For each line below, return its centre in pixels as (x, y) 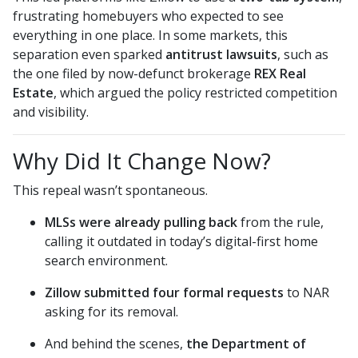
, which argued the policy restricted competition (195, 93)
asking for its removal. (111, 312)
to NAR (306, 293)
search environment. (106, 261)
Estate (33, 93)
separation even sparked (89, 55)
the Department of (246, 344)
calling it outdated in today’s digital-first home (181, 242)
